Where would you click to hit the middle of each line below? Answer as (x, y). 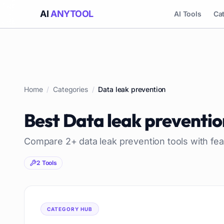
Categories (70, 89)
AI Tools (188, 14)
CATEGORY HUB (70, 209)
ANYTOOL (72, 14)
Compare (45, 141)
